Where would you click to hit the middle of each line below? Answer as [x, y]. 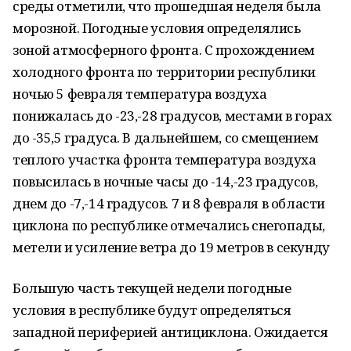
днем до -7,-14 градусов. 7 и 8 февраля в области [169, 203]
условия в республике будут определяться [152, 310]
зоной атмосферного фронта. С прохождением [164, 50]
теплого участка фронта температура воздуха [165, 159]
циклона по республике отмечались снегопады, [169, 225]
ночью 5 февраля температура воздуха [140, 94]
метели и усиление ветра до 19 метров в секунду [171, 247]
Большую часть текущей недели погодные [152, 288]
